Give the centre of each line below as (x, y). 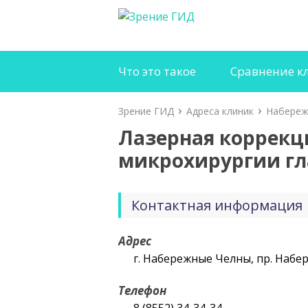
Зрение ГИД (146, 111)
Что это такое (157, 71)
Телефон (142, 290)
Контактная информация (217, 205)
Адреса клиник (220, 111)
